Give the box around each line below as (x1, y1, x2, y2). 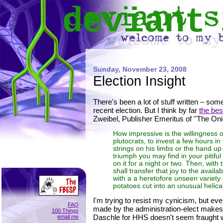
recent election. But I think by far (93, 106, 199, 114)
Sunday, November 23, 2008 (93, 66, 187, 73)
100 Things (52, 208, 79, 214)
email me (57, 214, 79, 220)
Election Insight (93, 73, 186, 89)
